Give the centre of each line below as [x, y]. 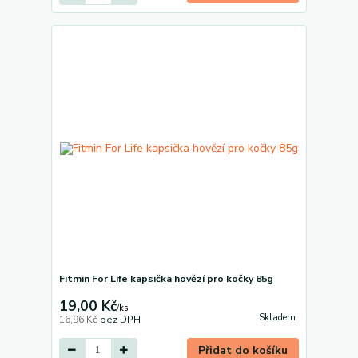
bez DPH [120, 319]
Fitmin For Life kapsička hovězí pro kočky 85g [166, 278]
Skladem [277, 318]
